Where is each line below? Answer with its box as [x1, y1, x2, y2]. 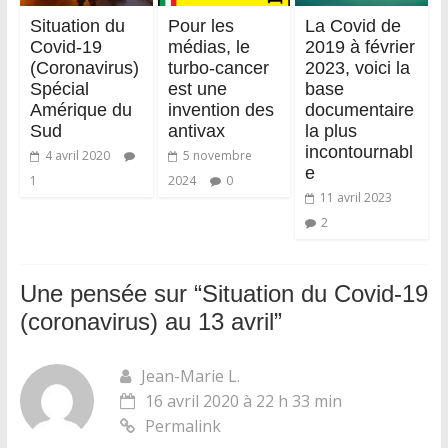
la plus [305, 120, 358, 141]
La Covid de [305, 15, 402, 36]
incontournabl [305, 141, 414, 162]
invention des [167, 99, 274, 120]
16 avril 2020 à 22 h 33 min [144, 389, 342, 412]
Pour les [167, 15, 234, 36]
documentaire [305, 99, 415, 120]
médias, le [167, 36, 250, 57]
